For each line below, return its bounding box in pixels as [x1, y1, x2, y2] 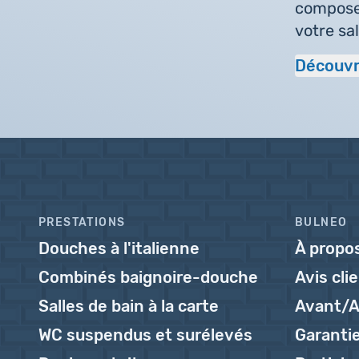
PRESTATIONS [38, 216, 126, 229]
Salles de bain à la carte [38, 296, 219, 316]
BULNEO [295, 216, 348, 229]
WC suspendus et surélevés [38, 325, 252, 345]
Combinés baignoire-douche [38, 268, 258, 287]
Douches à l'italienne [38, 239, 200, 258]
